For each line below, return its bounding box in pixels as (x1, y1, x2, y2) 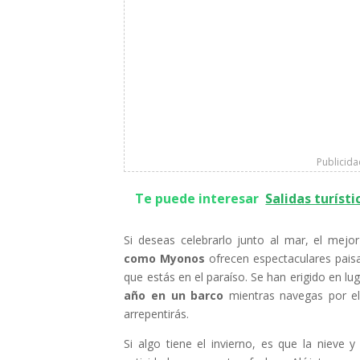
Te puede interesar (135, 190, 260, 207)
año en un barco (124, 288, 224, 303)
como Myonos (124, 251, 206, 266)
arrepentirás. (124, 306, 190, 321)
